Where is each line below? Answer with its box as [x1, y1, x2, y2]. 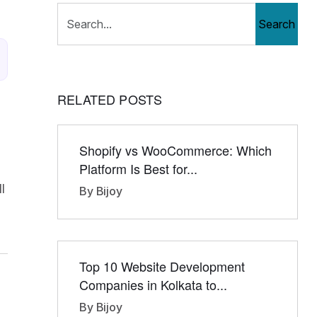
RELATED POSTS [57, 90, 163, 108]
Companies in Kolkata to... [79, 275, 227, 294]
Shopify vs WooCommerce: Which [79, 141, 272, 159]
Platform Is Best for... [79, 159, 197, 178]
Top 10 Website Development [79, 257, 245, 275]
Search [258, 17, 295, 31]
